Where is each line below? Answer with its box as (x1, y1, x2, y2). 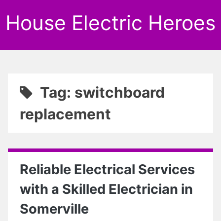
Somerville (20, 201, 89, 217)
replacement (20, 105, 111, 123)
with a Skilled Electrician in (20, 181, 193, 197)
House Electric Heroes (5, 10, 216, 35)
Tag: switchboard (39, 83, 165, 101)
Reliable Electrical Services (20, 161, 195, 178)
